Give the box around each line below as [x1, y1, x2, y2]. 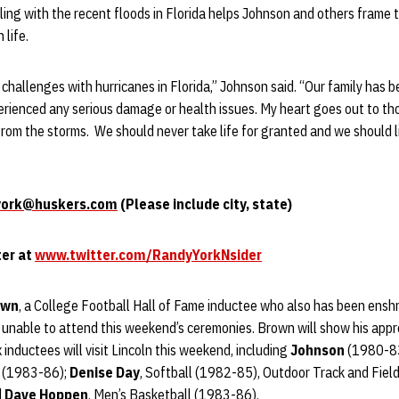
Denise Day [69, 363, 140, 381]
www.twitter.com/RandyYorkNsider [35, 246, 262, 264]
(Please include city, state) [118, 195, 292, 213]
